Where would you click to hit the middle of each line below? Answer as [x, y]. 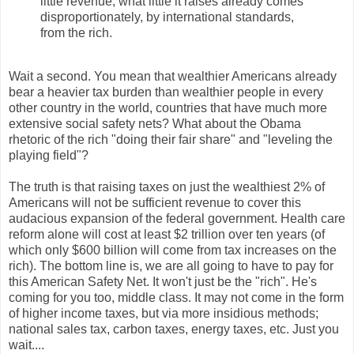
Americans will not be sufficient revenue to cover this [155, 203]
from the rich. [76, 32]
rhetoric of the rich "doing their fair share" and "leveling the [171, 140]
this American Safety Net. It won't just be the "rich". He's [163, 282]
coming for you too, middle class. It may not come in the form [176, 298]
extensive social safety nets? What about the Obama [155, 124]
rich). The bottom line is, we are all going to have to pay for [171, 266]
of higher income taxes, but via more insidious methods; [164, 314]
